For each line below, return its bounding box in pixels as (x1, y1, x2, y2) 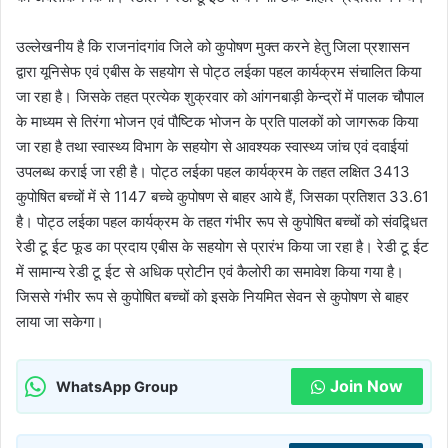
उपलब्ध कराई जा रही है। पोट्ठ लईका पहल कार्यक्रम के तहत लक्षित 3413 (16, 162, 410, 181)
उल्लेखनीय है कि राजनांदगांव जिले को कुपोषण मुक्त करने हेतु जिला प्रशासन (16, 37, 410, 56)
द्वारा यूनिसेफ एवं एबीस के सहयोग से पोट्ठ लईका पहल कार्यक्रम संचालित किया (16, 62, 421, 81)
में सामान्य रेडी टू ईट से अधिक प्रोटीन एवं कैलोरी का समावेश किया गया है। (16, 262, 404, 281)
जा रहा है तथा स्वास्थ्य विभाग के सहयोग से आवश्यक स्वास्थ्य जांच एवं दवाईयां (16, 137, 408, 156)
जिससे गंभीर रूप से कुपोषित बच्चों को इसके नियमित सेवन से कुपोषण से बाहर (16, 287, 409, 306)
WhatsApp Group (56, 377, 178, 395)
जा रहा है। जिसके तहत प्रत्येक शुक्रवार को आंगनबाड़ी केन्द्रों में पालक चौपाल (16, 87, 424, 106)
